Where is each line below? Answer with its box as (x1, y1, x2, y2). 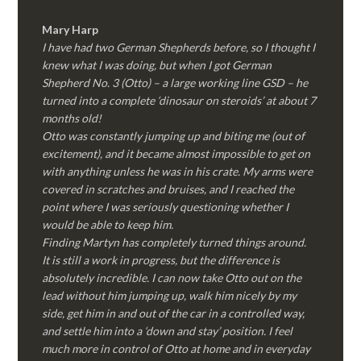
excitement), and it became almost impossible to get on (42, 147, 311, 160)
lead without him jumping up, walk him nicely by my (42, 288, 297, 302)
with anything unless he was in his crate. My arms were (42, 164, 313, 178)
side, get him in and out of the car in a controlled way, (42, 306, 305, 320)
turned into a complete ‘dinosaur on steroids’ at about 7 (42, 93, 317, 107)
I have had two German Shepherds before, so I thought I (42, 40, 316, 54)
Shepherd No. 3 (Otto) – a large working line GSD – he (42, 76, 309, 89)
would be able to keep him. (42, 218, 174, 231)
